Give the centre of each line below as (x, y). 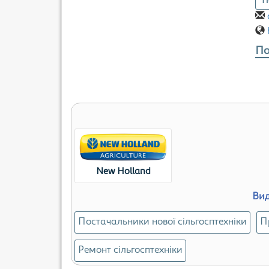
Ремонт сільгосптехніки (130, 250)
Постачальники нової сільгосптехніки (162, 222)
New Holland (123, 172)
